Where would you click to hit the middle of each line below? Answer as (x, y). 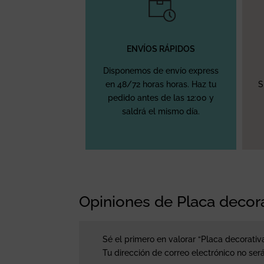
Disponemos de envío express (161, 70)
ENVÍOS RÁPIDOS (161, 49)
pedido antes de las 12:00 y (161, 98)
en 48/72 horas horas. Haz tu (161, 84)
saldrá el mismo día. (161, 111)
